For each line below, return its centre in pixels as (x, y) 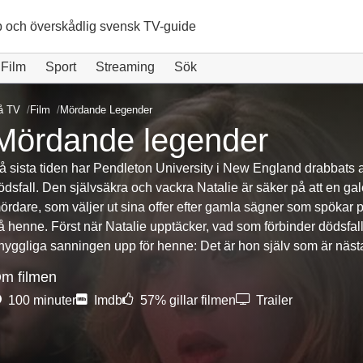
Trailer (272, 300)
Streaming (125, 67)
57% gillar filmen (186, 300)
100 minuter (40, 300)
